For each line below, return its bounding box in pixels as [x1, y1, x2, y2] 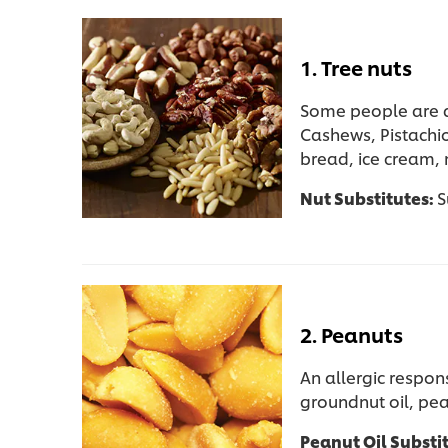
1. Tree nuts [300, 53, 412, 82]
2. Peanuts [300, 320, 403, 349]
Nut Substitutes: [300, 186, 437, 210]
